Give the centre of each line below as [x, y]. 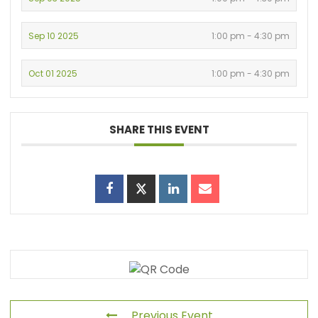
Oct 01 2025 [53, 73]
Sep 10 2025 [54, 35]
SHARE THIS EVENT [159, 129]
